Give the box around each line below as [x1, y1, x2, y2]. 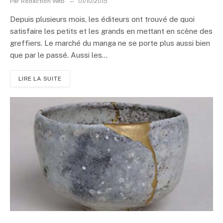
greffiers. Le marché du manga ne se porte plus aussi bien [10, 38, 210, 47]
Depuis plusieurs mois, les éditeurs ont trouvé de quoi [10, 14, 195, 23]
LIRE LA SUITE [18, 75, 62, 82]
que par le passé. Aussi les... [10, 50, 108, 59]
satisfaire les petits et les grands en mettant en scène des [10, 26, 213, 35]
